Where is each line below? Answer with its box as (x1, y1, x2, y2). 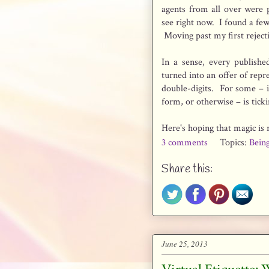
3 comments (162, 136, 210, 149)
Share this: (162, 162, 213, 178)
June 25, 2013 (162, 238, 208, 250)
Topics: (220, 136, 249, 149)
